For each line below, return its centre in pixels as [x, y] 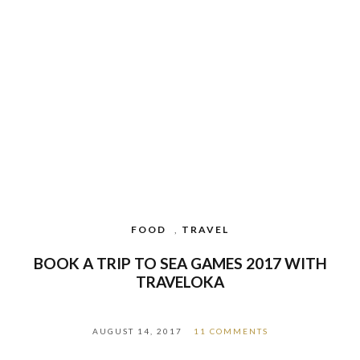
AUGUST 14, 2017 [137, 331]
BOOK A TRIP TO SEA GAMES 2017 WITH [180, 264]
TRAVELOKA [180, 282]
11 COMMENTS [231, 331]
